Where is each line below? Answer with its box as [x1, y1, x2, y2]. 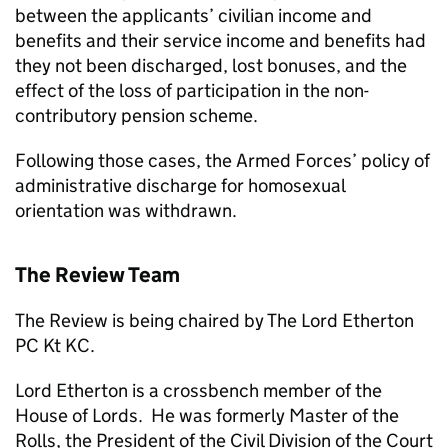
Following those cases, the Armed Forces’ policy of [15, 148, 430, 172]
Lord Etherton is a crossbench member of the [15, 378, 382, 402]
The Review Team [15, 261, 180, 288]
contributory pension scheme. [15, 103, 258, 127]
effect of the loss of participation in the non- [15, 78, 369, 102]
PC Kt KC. [15, 333, 95, 357]
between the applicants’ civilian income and [15, 3, 372, 27]
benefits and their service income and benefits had [15, 28, 426, 52]
